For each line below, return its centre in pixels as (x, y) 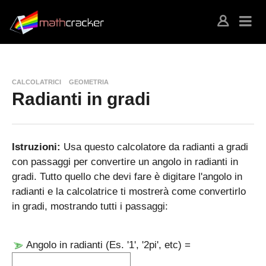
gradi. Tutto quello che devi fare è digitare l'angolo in (127, 177)
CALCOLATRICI (37, 82)
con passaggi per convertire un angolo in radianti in (125, 162)
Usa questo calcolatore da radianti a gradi (156, 147)
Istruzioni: (38, 147)
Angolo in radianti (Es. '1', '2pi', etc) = (107, 245)
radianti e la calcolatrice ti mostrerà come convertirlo (129, 191)
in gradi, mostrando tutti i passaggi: (90, 206)
